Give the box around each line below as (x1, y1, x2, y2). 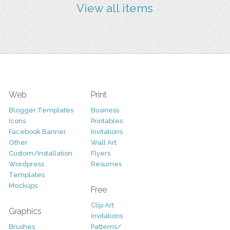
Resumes (90, 160, 122, 168)
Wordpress (8, 160, 44, 168)
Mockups (8, 181, 37, 189)
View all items (76, 1, 154, 15)
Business (90, 106, 119, 114)
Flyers (90, 149, 110, 157)
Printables (90, 117, 123, 125)
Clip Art (90, 201, 114, 209)
